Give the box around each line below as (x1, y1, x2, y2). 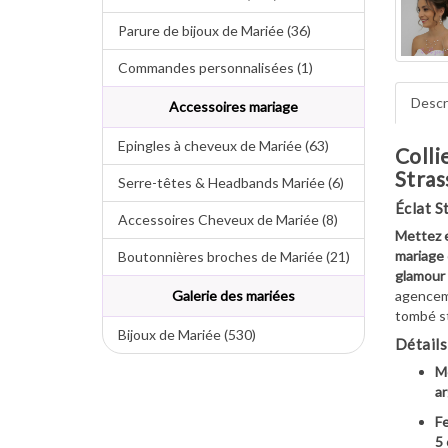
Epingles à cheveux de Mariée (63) (103, 137, 329, 154)
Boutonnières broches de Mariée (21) (103, 248, 350, 265)
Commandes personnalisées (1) (103, 59, 313, 76)
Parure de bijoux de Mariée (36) (103, 22, 311, 39)
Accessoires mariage (168, 98, 298, 115)
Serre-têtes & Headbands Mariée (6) (103, 174, 344, 191)
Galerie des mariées (171, 287, 295, 304)
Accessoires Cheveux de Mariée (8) (103, 211, 338, 228)
